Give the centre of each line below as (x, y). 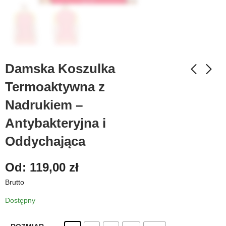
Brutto (15, 182)
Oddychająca (45, 141)
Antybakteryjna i (55, 123)
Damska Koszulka (60, 69)
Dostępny (20, 200)
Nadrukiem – (44, 105)
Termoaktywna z (55, 87)
